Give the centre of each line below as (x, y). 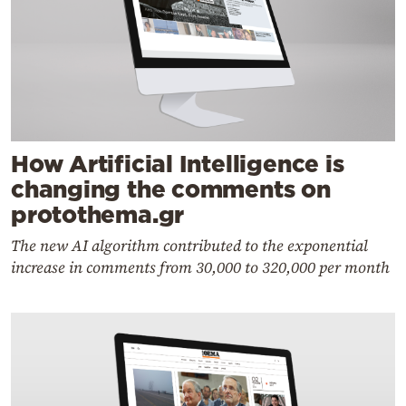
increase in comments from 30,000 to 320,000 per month (200, 267)
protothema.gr (98, 214)
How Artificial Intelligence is (178, 163)
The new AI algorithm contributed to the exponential (189, 245)
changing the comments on (171, 188)
